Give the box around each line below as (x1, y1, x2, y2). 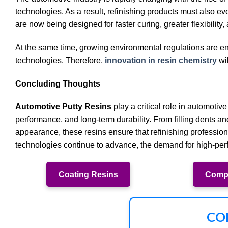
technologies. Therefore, (15, 55, 105, 65)
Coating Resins (59, 170, 119, 179)
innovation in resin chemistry (105, 55, 217, 65)
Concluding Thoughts (15, 79, 100, 88)
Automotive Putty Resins (15, 102, 111, 111)
